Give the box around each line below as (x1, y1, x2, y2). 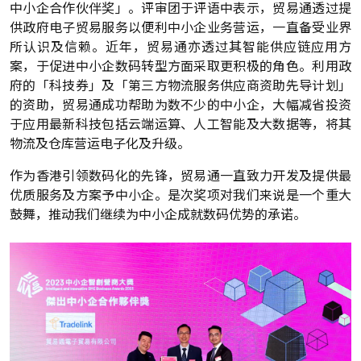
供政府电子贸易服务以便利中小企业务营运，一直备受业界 (10, 17, 351, 36)
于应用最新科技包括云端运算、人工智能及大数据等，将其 (10, 114, 351, 133)
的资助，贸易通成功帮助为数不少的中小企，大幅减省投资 (10, 94, 351, 114)
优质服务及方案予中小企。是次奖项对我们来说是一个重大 (10, 185, 351, 204)
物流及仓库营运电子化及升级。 (10, 133, 190, 152)
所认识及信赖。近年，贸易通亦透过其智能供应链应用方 (10, 36, 351, 56)
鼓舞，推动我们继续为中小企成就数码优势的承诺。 (10, 204, 306, 223)
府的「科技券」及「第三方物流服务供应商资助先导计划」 (10, 75, 351, 94)
